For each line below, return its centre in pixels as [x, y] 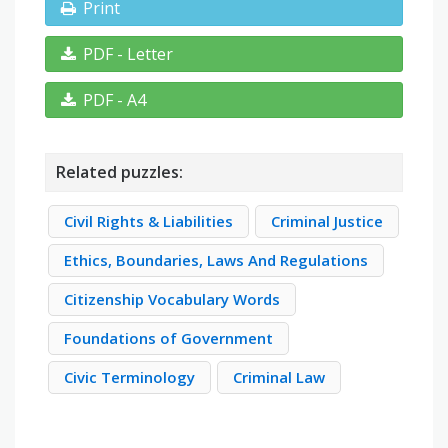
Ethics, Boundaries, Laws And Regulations [216, 260]
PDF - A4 [114, 100]
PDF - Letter [128, 54]
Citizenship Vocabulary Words [172, 299]
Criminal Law [279, 377]
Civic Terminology [129, 377]
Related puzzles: [119, 172]
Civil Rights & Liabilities [148, 221]
